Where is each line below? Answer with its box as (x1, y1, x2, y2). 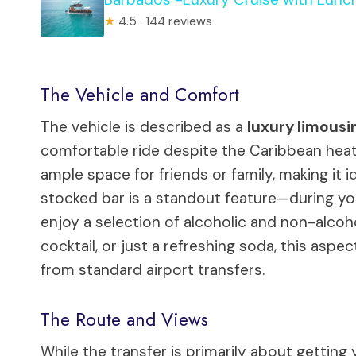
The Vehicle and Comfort (41, 81, 239, 109)
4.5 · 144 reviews (115, 13, 212, 29)
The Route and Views (41, 306, 208, 334)
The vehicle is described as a (41, 116, 247, 137)
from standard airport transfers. (41, 259, 265, 280)
